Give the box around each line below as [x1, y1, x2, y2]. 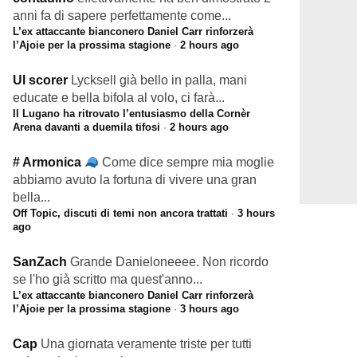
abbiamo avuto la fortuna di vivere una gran [13, 173, 257, 186]
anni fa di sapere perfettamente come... [13, 9, 231, 22]
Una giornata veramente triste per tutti [41, 337, 252, 351]
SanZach [13, 255, 67, 269]
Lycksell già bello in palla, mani [71, 73, 247, 87]
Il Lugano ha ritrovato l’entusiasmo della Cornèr [13, 108, 250, 120]
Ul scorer [13, 73, 68, 87]
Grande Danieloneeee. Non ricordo [70, 255, 269, 269]
